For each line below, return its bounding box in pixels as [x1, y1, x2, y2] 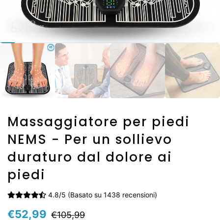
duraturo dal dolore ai [7, 148, 172, 166]
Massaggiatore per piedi [7, 113, 190, 131]
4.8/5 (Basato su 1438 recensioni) [46, 191, 157, 199]
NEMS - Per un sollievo [7, 131, 172, 148]
